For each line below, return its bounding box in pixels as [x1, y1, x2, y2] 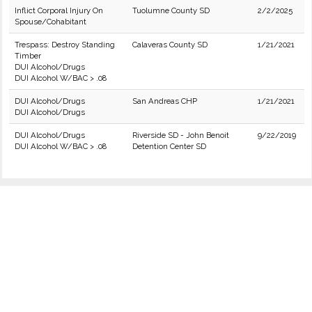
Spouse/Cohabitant [15, 17, 86, 26]
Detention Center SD [132, 141, 206, 151]
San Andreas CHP [132, 96, 197, 106]
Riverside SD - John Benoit [132, 130, 229, 140]
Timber [15, 51, 41, 61]
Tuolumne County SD [132, 6, 210, 15]
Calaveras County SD [132, 40, 208, 49]
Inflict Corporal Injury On [15, 6, 103, 15]
